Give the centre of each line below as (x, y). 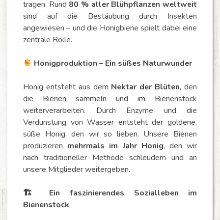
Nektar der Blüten (146, 87)
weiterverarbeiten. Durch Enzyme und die (110, 110)
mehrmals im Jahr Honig (115, 146)
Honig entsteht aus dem (67, 87)
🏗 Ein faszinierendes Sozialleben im (110, 193)
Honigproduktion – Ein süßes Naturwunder (112, 63)
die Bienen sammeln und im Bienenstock (110, 98)
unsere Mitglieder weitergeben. (77, 169)
